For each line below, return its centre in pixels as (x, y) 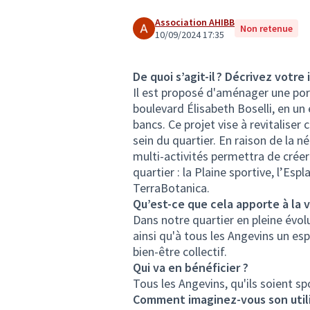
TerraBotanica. (171, 188)
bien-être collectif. (180, 252)
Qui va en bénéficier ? (191, 267)
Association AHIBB (195, 22)
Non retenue (266, 28)
